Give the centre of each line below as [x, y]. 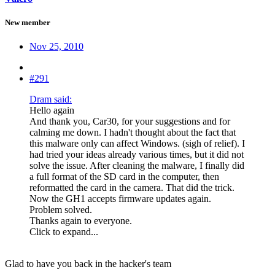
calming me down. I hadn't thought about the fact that [133, 133]
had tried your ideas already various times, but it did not [137, 155]
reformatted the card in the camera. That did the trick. [132, 188]
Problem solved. [61, 210]
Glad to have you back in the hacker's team [88, 264]
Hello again [52, 110]
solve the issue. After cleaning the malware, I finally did [137, 166]
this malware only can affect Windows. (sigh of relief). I [137, 144]
